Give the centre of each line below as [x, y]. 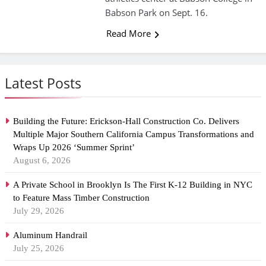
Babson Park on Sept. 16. [156, 13]
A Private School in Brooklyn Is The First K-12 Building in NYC [133, 185]
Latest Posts [43, 83]
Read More [128, 34]
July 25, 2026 [39, 248]
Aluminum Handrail [50, 235]
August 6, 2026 [42, 161]
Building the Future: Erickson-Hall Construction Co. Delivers [126, 121]
